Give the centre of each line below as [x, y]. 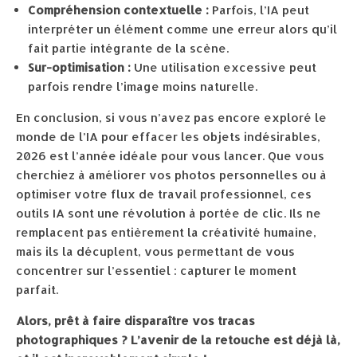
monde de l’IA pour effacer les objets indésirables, [168, 137]
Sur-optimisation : [79, 67]
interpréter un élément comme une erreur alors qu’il [182, 29]
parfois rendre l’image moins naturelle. [143, 86]
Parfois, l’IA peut [259, 10]
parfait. [37, 290]
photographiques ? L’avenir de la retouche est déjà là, [178, 340]
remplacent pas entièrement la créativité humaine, [166, 232]
